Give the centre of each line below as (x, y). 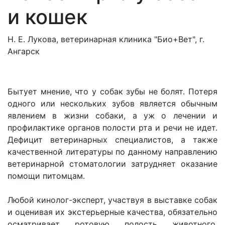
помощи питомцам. (46, 176)
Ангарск (24, 51)
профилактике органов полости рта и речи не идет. (113, 128)
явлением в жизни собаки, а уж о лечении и (113, 116)
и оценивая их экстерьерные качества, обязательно (113, 212)
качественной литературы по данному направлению (113, 152)
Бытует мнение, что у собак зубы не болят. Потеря (113, 91)
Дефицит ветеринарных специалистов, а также (113, 140)
